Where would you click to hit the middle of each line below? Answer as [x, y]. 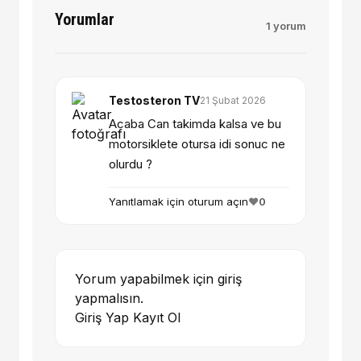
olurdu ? [131, 164]
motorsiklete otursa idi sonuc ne [197, 144]
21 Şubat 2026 [233, 100]
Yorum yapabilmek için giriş [158, 279]
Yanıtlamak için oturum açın [178, 202]
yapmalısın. [109, 299]
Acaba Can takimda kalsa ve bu [195, 124]
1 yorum [286, 26]
